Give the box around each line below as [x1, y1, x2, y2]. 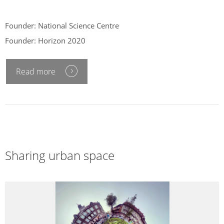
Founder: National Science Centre [5, 20, 119, 30]
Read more [16, 66, 55, 77]
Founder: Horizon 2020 [5, 35, 85, 45]
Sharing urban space [5, 147, 114, 164]
